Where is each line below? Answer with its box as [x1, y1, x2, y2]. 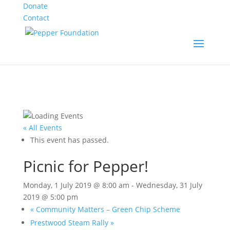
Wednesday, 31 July [136, 180, 202, 190]
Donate [23, 1, 48, 11]
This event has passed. [30, 135, 109, 145]
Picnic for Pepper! [23, 156, 148, 177]
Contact [23, 13, 49, 23]
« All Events [23, 123, 62, 132]
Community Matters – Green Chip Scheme [33, 204, 180, 214]
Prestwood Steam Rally [30, 218, 110, 227]
